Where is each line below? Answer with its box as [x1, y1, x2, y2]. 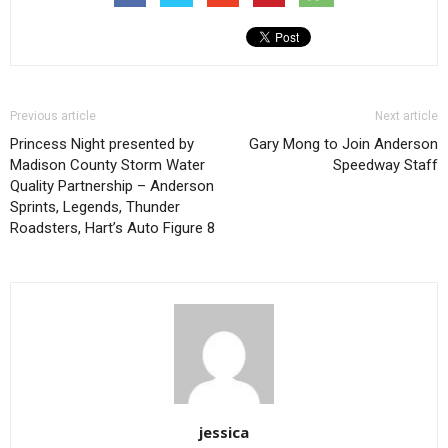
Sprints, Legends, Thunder [10, 197, 180, 216]
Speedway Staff [333, 155, 438, 174]
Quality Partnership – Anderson [10, 176, 214, 195]
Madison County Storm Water [10, 155, 205, 174]
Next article [375, 108, 438, 123]
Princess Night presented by [10, 134, 194, 153]
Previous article [10, 108, 96, 123]
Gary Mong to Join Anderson [249, 134, 438, 153]
